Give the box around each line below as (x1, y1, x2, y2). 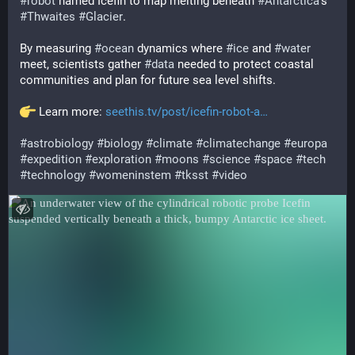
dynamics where (134, 41, 226, 55)
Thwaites (27, 10, 75, 24)
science (209, 152, 250, 166)
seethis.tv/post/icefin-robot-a (105, 105, 260, 119)
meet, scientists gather (20, 57, 144, 71)
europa (291, 136, 327, 151)
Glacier (86, 10, 123, 24)
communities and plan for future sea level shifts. (20, 73, 276, 87)
